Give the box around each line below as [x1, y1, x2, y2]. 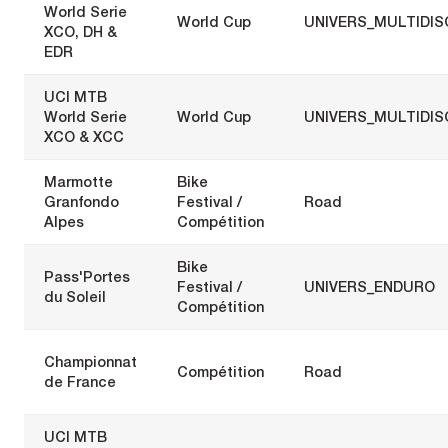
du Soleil [44, 287, 106, 305]
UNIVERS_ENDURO [304, 277, 435, 295]
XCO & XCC [44, 127, 124, 145]
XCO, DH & [44, 22, 117, 40]
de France [44, 372, 116, 390]
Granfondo [44, 192, 119, 210]
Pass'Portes [44, 267, 130, 285]
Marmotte [44, 172, 113, 190]
